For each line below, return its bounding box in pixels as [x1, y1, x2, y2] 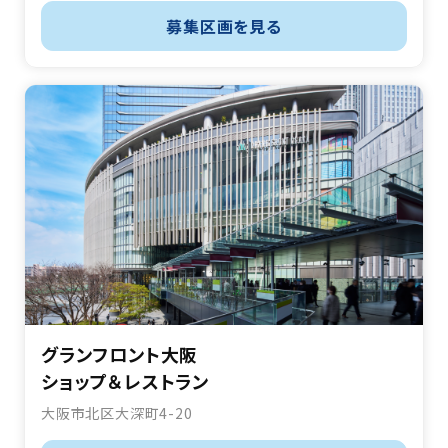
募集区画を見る [166, 14, 282, 39]
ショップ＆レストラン [41, 368, 209, 395]
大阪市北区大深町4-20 [41, 403, 193, 424]
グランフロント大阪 [41, 341, 199, 368]
